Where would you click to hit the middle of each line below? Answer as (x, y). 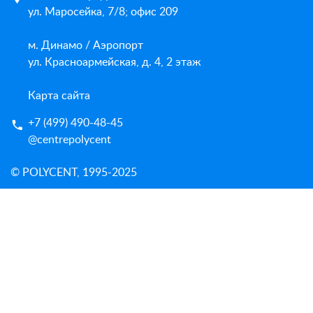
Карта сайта (59, 96)
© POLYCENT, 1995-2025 (74, 173)
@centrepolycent (70, 140)
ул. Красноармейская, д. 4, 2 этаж (115, 63)
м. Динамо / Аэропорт (86, 46)
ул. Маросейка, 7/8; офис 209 (103, 12)
